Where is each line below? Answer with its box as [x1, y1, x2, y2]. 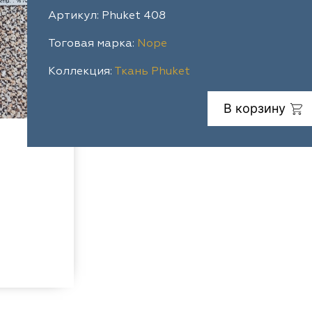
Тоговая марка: [47, 38, 137, 49]
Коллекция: [47, 66, 114, 77]
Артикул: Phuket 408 [47, 10, 166, 22]
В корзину [223, 101, 286, 116]
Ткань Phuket [114, 66, 190, 77]
